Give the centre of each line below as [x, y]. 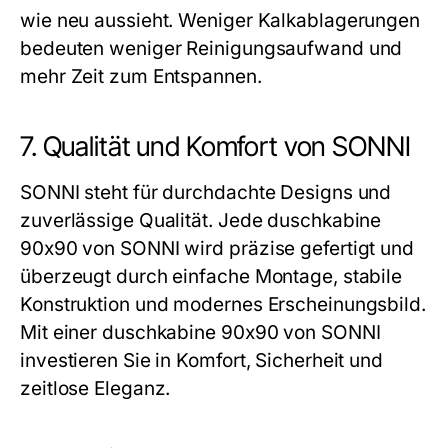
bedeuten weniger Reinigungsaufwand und [211, 48]
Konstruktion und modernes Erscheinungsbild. [223, 304]
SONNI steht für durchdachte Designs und [206, 192]
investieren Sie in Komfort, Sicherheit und [202, 360]
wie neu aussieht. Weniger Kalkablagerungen [220, 20]
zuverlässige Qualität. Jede [144, 220]
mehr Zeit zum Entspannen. [141, 76]
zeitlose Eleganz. [95, 388]
